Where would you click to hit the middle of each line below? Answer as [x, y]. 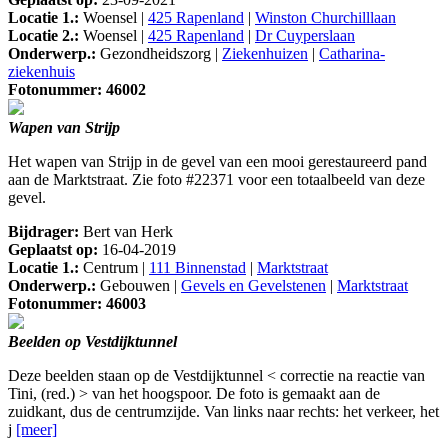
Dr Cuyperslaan [305, 36]
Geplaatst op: [53, 250]
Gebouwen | [138, 286]
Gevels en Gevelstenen [253, 286]
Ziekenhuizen [265, 54]
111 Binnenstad [197, 268]
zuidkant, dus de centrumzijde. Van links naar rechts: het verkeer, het [223, 412]
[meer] [36, 430]
